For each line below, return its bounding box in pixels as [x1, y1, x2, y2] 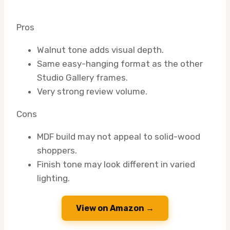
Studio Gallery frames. [37, 72, 128, 83]
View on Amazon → [76, 203, 154, 213]
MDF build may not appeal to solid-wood [37, 131, 200, 142]
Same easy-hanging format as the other [37, 58, 203, 69]
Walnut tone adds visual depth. [37, 44, 164, 55]
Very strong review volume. [37, 86, 147, 97]
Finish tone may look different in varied [37, 159, 195, 169]
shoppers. [37, 145, 77, 156]
